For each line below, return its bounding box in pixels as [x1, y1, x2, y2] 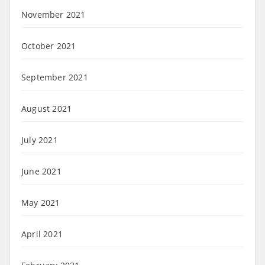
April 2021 [21, 228, 63, 240]
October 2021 [21, 40, 76, 51]
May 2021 [21, 196, 60, 208]
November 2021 [21, 8, 86, 20]
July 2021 [21, 134, 58, 146]
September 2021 [21, 71, 88, 83]
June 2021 [21, 165, 62, 177]
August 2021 [21, 102, 72, 114]
